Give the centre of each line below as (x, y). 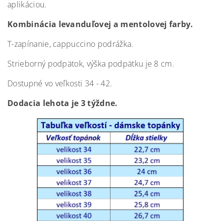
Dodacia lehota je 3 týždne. (63, 103)
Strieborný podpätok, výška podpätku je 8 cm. (91, 64)
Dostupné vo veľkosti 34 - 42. (60, 83)
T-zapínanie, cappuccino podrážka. (71, 44)
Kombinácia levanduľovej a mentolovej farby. (100, 24)
